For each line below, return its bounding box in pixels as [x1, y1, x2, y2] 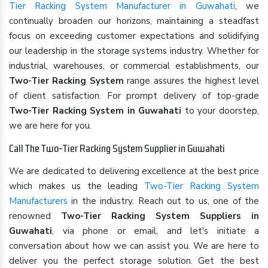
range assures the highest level [123, 75, 260, 87]
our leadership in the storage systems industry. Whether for [9, 45, 259, 57]
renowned [9, 210, 61, 222]
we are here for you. [9, 120, 92, 132]
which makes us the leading [9, 180, 145, 192]
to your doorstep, [181, 105, 260, 117]
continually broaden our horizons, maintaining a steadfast [9, 15, 259, 27]
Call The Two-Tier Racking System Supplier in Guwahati [9, 142, 225, 154]
